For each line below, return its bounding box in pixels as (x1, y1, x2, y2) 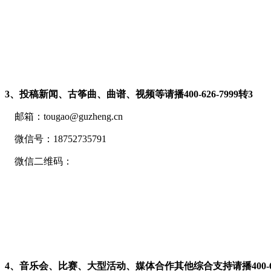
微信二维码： (5, 156, 73, 167)
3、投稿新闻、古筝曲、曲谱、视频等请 (5, 89, 174, 100)
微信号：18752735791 (5, 134, 106, 145)
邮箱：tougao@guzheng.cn (5, 111, 123, 122)
